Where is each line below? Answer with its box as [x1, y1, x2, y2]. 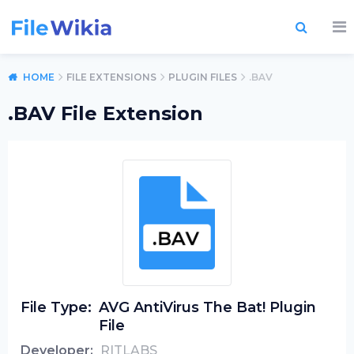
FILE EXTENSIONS [66, 71, 156, 83]
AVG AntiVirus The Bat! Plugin [99, 299, 316, 316]
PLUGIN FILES [168, 71, 237, 83]
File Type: [21, 299, 92, 316]
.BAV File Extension [8, 102, 203, 125]
